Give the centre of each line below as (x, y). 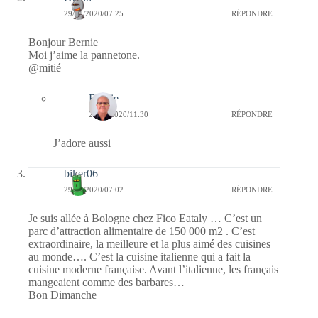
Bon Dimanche (62, 295)
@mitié (45, 68)
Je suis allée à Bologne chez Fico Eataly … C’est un (145, 219)
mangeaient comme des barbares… (106, 283)
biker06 (81, 174)
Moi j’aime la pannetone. (84, 55)
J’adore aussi (82, 143)
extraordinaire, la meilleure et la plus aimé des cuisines (149, 244)
